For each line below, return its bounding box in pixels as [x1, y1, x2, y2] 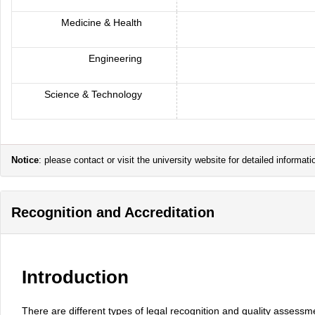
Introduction [22, 266, 129, 288]
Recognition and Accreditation [11, 205, 214, 220]
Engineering [89, 53, 145, 64]
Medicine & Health [61, 17, 145, 28]
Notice [11, 155, 39, 165]
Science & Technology [44, 89, 145, 100]
